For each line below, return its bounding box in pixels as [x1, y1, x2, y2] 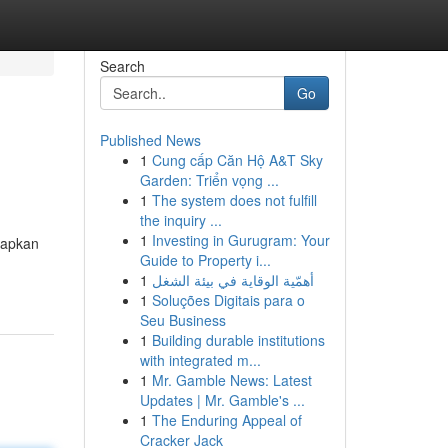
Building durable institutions [151, 330, 325, 350]
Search [99, 56, 145, 76]
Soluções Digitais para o [151, 290, 305, 310]
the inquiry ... [139, 210, 222, 230]
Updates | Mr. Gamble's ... [139, 390, 305, 410]
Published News [99, 130, 201, 150]
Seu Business [139, 310, 226, 330]
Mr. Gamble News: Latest [151, 370, 312, 390]
